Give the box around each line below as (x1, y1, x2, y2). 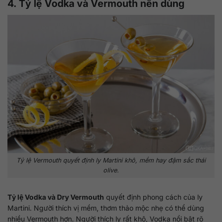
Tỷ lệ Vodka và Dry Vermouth (7, 193, 104, 201)
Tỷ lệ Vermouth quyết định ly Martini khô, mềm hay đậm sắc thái (16, 156, 206, 164)
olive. (103, 166, 119, 174)
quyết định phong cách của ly (104, 193, 203, 201)
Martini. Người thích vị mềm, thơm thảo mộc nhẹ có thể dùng (7, 204, 204, 212)
